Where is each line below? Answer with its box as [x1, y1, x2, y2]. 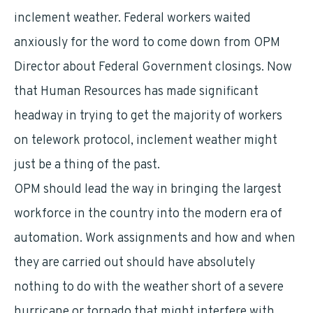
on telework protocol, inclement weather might [14, 133, 277, 149]
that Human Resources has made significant [14, 84, 259, 100]
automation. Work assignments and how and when [14, 231, 296, 247]
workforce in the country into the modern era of [14, 206, 282, 222]
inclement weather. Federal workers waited [14, 10, 251, 27]
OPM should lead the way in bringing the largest [14, 182, 282, 198]
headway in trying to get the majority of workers [14, 108, 282, 124]
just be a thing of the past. [14, 157, 160, 173]
